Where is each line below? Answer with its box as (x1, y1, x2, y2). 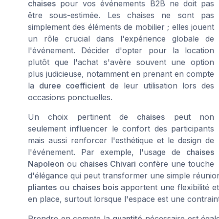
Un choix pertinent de (28, 112, 137, 122)
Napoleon (28, 159, 64, 169)
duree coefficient (39, 81, 105, 90)
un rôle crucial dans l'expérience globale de (28, 34, 214, 44)
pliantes (28, 182, 57, 192)
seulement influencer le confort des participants (28, 124, 214, 133)
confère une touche (136, 159, 214, 169)
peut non (165, 112, 215, 122)
